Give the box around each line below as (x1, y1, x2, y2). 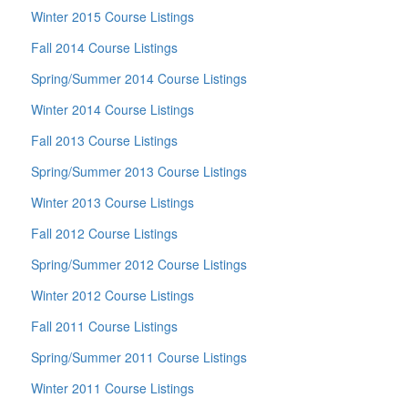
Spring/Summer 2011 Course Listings (31, 348, 247, 366)
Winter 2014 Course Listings (31, 100, 194, 118)
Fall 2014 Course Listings (31, 38, 178, 56)
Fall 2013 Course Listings (31, 131, 178, 149)
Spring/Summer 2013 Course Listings (31, 162, 247, 180)
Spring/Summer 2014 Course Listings (31, 69, 247, 87)
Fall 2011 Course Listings (31, 317, 178, 335)
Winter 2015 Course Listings (31, 7, 194, 25)
